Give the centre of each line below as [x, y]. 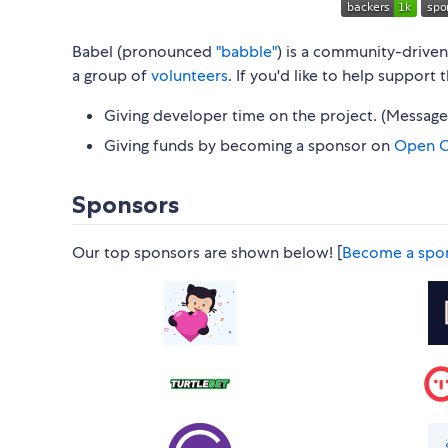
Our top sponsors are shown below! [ [207, 253]
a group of [111, 76]
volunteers [189, 76]
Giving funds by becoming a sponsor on [249, 146]
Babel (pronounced [144, 52]
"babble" [246, 52]
